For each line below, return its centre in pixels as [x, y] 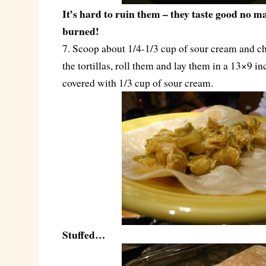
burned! [80, 31]
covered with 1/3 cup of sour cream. [137, 83]
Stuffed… [83, 235]
